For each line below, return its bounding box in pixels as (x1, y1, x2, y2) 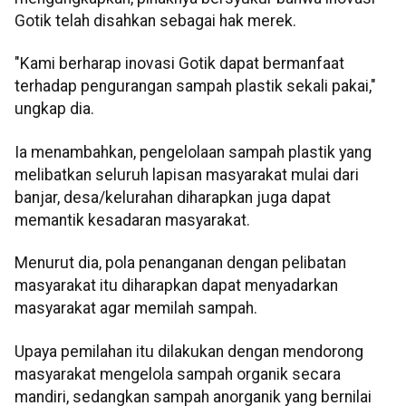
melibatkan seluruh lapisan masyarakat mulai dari (14, 165, 359, 184)
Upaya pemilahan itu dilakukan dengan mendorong (14, 342, 363, 361)
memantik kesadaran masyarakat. (14, 210, 250, 229)
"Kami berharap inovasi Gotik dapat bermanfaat (14, 54, 344, 73)
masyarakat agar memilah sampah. (14, 299, 257, 318)
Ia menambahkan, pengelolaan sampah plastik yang (14, 142, 372, 161)
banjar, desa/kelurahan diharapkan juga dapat (14, 188, 331, 207)
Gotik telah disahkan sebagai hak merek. (14, 12, 296, 31)
